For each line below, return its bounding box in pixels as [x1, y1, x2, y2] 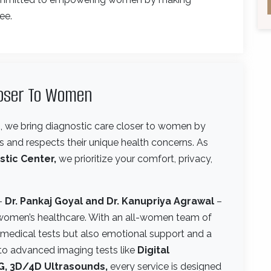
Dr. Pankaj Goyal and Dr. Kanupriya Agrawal [5, 195, 214, 207]
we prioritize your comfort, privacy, [56, 152, 212, 165]
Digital [137, 244, 169, 256]
